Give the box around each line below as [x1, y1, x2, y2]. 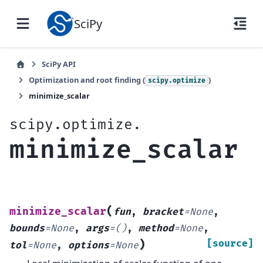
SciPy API [42, 59, 76, 69]
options [68, 239, 109, 251]
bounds [9, 222, 45, 234]
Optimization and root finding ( [29, 75, 145, 85]
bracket [143, 205, 184, 218]
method [139, 222, 174, 234]
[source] [207, 237, 254, 249]
